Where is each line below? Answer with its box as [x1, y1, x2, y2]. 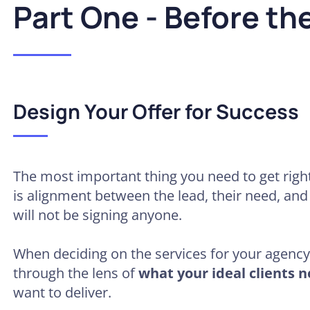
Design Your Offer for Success [13, 97, 299, 125]
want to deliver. [13, 283, 111, 302]
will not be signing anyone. [13, 206, 182, 225]
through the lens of [13, 264, 138, 283]
